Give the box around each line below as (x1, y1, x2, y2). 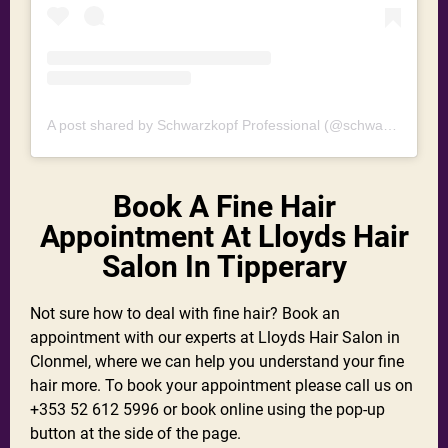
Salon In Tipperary (101, 249, 347, 285)
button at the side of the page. (30, 424, 241, 444)
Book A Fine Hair (112, 189, 336, 225)
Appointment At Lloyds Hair (39, 219, 409, 255)
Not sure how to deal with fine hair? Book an (30, 304, 340, 324)
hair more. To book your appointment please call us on (30, 376, 413, 396)
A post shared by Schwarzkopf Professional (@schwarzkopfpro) (383, 117, 397, 134)
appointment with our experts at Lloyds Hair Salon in (30, 328, 400, 348)
